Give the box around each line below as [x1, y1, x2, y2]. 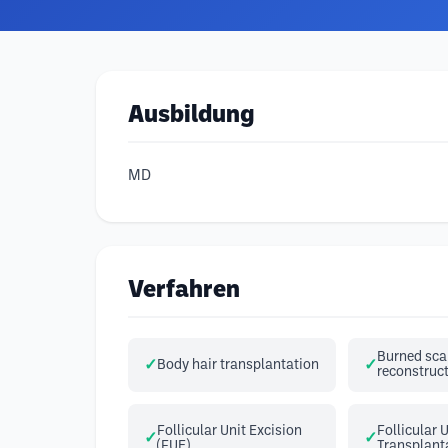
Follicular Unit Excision [157, 424, 302, 438]
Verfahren [128, 280, 240, 302]
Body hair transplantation [157, 358, 319, 372]
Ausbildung [128, 105, 254, 127]
